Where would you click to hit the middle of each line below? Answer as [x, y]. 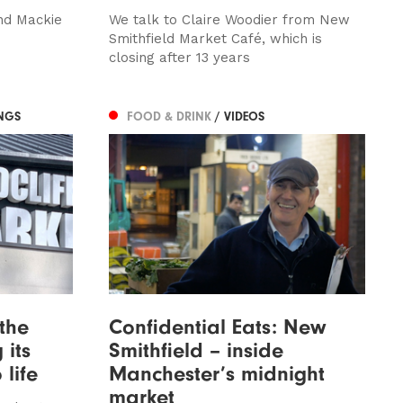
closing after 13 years [179, 57]
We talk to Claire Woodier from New [229, 19]
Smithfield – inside [196, 349]
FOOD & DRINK [170, 116]
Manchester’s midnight [216, 373]
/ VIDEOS [239, 116]
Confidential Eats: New [217, 326]
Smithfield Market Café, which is [215, 38]
